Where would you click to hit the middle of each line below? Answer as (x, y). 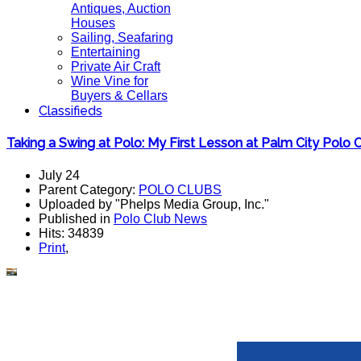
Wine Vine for (110, 81)
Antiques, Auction (121, 8)
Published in (76, 218)
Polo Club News (160, 218)
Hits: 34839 (71, 233)
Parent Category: (89, 189)
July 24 (59, 175)
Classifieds (71, 111)
